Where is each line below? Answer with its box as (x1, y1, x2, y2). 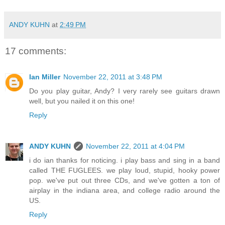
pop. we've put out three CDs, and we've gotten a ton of (29, 176, 220, 185)
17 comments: (5, 45, 66, 56)
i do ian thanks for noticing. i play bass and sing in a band (29, 156, 220, 165)
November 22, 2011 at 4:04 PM (86, 142, 185, 151)
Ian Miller (29, 73, 60, 81)
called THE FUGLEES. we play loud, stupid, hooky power (29, 166, 220, 175)
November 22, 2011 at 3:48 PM (63, 73, 162, 81)
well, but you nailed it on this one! (29, 97, 135, 105)
